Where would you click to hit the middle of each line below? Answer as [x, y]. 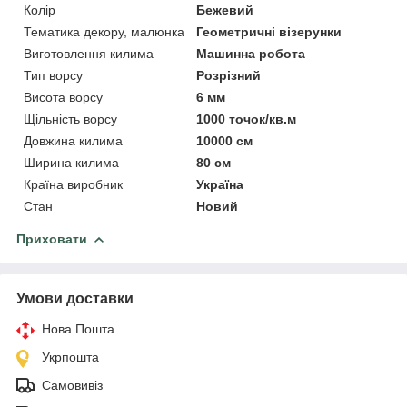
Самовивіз [72, 385]
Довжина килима [73, 140]
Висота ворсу [63, 97]
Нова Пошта [78, 328]
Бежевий [225, 10]
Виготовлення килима [89, 53]
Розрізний [229, 75]
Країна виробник [73, 184]
